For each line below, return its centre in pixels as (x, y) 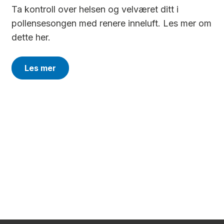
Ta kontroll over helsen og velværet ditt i (95, 9)
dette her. (31, 37)
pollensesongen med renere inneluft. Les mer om (111, 23)
